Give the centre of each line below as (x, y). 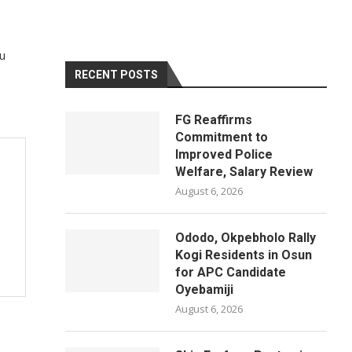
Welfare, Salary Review (244, 172)
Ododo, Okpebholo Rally (246, 238)
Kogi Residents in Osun (244, 255)
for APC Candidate (231, 272)
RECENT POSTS (117, 75)
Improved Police (224, 154)
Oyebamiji (205, 290)
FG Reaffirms (214, 120)
